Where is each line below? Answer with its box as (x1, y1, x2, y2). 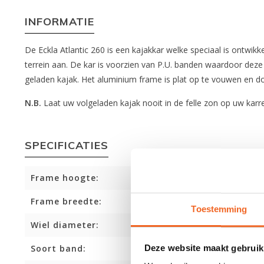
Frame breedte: (31, 196, 102, 207)
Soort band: (31, 243, 86, 254)
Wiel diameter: (31, 219, 99, 230)
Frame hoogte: (31, 172, 99, 183)
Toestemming (191, 204, 247, 214)
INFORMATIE (25, 15, 94, 28)
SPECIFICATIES (25, 138, 108, 152)
